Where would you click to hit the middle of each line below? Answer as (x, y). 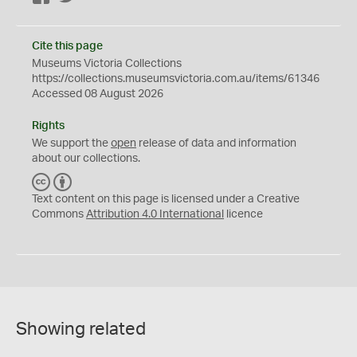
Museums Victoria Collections (107, 63)
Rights (48, 126)
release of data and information (216, 143)
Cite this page (67, 46)
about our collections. (86, 158)
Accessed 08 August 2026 (98, 94)
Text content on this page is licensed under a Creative (166, 199)
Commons (59, 214)
